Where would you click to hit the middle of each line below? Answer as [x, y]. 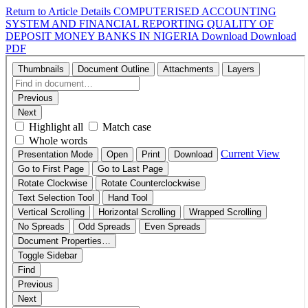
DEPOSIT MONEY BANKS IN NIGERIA [103, 36]
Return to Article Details [59, 11]
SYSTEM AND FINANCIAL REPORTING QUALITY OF [140, 24]
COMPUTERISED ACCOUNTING [195, 11]
